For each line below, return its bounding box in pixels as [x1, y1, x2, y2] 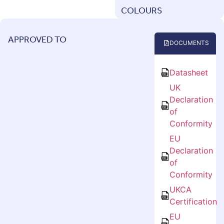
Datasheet [169, 67, 208, 78]
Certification [169, 196, 217, 207]
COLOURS [120, 2, 162, 19]
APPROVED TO [8, 31, 67, 49]
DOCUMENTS [169, 39, 209, 47]
